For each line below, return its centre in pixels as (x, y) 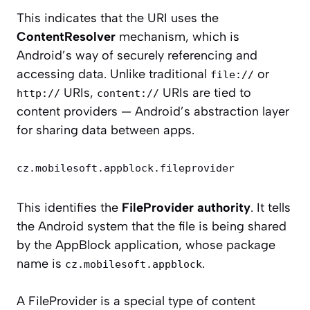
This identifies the (69, 208)
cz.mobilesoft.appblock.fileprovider (126, 168)
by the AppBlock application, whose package (146, 245)
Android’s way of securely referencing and (137, 56)
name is (41, 264)
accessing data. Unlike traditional (113, 74)
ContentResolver (66, 37)
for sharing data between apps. (106, 130)
